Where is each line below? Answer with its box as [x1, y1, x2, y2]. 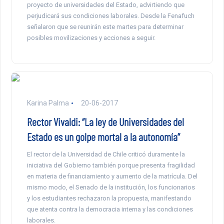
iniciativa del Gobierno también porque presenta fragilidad [26, 161, 195, 169]
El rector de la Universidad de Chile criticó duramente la [26, 150, 185, 158]
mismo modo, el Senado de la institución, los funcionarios [26, 183, 195, 191]
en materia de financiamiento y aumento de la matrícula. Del [26, 172, 197, 180]
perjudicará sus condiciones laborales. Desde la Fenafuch [26, 12, 194, 20]
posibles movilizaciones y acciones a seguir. [26, 34, 155, 42]
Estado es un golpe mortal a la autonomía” [26, 130, 180, 143]
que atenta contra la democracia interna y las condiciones [26, 205, 193, 213]
